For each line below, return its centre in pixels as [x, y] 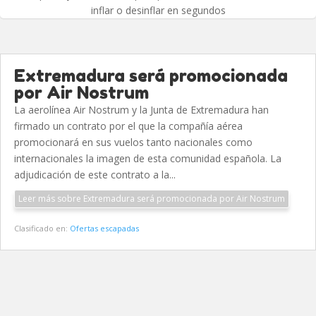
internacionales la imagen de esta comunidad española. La [148, 159]
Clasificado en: [42, 229]
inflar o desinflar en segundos [158, 11]
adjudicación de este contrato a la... [95, 175]
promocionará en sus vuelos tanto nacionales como [133, 142]
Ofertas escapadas [104, 229]
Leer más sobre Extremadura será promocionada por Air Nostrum [152, 199]
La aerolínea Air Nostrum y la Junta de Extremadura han [141, 110]
